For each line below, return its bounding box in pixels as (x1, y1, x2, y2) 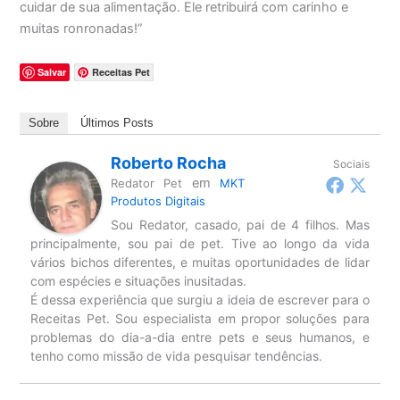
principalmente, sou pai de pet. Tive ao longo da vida (30, 236, 370, 252)
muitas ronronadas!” (20, 20, 144, 37)
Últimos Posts (80, 116, 154, 130)
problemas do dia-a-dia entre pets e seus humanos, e (30, 329, 370, 346)
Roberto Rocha (111, 154, 227, 173)
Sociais (332, 157, 370, 171)
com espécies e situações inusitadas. (30, 273, 247, 289)
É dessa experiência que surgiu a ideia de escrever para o (30, 292, 370, 308)
